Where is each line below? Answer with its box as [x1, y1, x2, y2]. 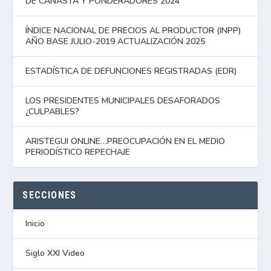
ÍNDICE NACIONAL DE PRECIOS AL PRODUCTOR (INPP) [25, 24, 242, 36]
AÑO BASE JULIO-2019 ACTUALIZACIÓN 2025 [25, 35, 206, 47]
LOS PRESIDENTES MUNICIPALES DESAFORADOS [25, 94, 221, 106]
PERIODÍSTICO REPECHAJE [25, 146, 131, 158]
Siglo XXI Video [25, 247, 85, 259]
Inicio [25, 217, 45, 229]
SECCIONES [22, 189, 77, 201]
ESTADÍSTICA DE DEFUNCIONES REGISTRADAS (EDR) [25, 65, 238, 77]
